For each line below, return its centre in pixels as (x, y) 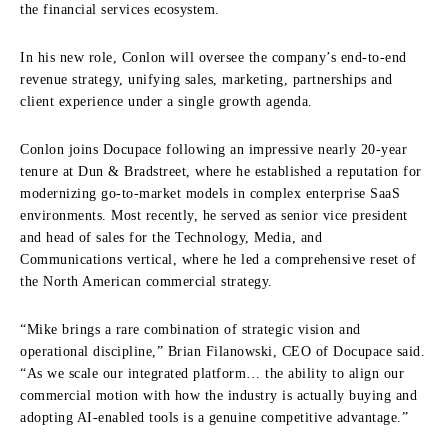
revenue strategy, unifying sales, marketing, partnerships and (206, 79)
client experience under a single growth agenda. (166, 101)
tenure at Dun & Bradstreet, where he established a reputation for (221, 171)
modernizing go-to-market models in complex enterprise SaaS (210, 193)
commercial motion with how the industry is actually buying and (218, 395)
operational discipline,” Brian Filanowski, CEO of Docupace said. (222, 351)
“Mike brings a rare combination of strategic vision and (190, 329)
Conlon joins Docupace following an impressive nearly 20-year (213, 149)
